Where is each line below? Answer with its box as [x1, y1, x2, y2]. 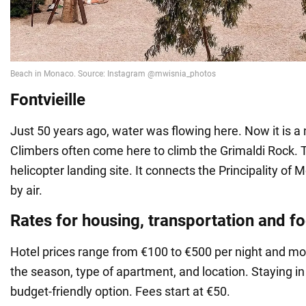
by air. [10, 182, 42, 197]
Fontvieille [10, 89, 85, 109]
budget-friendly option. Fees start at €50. [10, 283, 230, 298]
